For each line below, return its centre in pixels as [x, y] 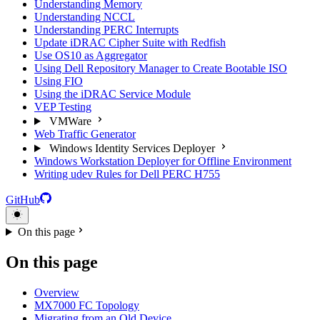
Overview [57, 292]
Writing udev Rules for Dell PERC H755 [127, 174]
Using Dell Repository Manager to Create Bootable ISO [161, 68]
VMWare [70, 121]
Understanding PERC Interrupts [106, 30]
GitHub [23, 200]
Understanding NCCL [85, 17]
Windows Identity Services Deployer [132, 148]
